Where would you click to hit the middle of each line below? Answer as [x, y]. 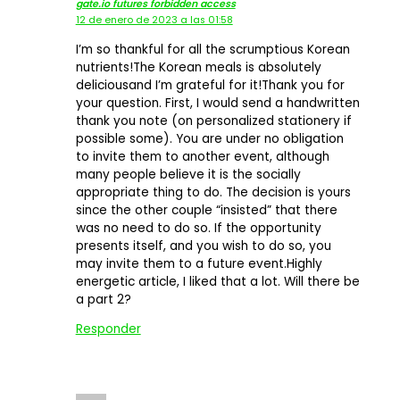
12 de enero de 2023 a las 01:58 [154, 20]
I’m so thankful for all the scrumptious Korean [212, 49]
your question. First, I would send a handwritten [217, 103]
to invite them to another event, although [202, 156]
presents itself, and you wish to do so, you [203, 246]
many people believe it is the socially [188, 174]
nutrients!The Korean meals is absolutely [198, 67]
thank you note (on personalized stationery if [213, 121]
